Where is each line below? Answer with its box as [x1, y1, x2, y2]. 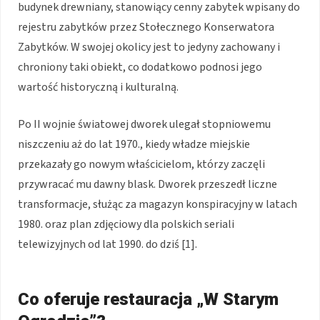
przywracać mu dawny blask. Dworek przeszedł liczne [18, 176, 277, 192]
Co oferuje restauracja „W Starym [18, 289, 279, 309]
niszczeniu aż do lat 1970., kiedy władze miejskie [18, 136, 250, 152]
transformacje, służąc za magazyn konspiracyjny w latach [18, 196, 297, 212]
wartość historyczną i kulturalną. [18, 79, 179, 95]
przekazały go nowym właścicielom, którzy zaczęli [18, 156, 265, 172]
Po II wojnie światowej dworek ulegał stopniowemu [18, 116, 271, 132]
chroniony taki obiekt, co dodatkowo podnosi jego [18, 59, 262, 75]
